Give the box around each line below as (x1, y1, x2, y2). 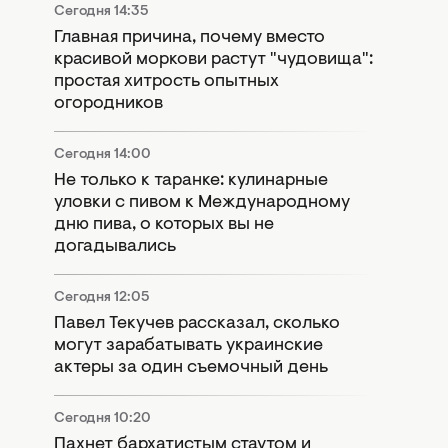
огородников (54, 94, 163, 113)
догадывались (54, 237, 176, 256)
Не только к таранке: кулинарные (54, 171, 328, 190)
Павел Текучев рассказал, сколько (54, 314, 340, 333)
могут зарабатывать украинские (54, 336, 323, 355)
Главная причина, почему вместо (54, 28, 325, 47)
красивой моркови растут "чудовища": (54, 50, 373, 69)
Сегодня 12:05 (54, 290, 150, 305)
